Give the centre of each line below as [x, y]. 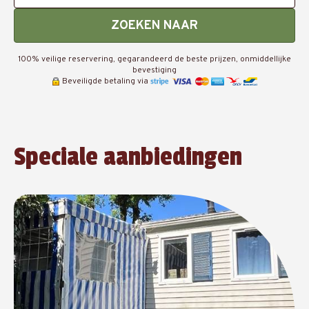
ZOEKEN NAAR [154, 26]
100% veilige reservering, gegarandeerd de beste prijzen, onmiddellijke [154, 59]
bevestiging [154, 70]
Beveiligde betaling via [106, 81]
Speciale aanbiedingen [128, 157]
